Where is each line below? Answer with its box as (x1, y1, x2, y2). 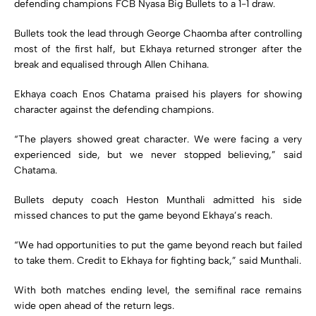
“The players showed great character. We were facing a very (14, 133, 302, 145)
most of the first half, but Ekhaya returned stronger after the (14, 42, 302, 55)
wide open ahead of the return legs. (14, 299, 174, 312)
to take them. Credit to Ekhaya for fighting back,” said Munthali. (14, 254, 301, 267)
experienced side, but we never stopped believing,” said (14, 148, 302, 161)
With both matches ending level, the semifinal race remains (14, 284, 302, 296)
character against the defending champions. (14, 103, 214, 116)
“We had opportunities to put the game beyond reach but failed (14, 238, 302, 251)
